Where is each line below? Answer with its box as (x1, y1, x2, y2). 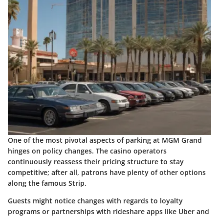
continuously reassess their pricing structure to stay (8, 156, 184, 166)
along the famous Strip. (8, 178, 87, 188)
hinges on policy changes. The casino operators (8, 146, 167, 155)
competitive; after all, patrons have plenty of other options (8, 167, 206, 177)
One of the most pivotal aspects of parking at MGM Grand (8, 135, 202, 145)
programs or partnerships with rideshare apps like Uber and (8, 206, 209, 216)
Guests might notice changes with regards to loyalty (8, 196, 183, 205)
